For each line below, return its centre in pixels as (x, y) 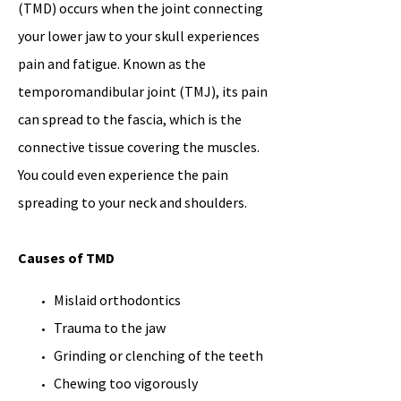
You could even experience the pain (123, 175)
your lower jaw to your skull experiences (139, 36)
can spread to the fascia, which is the (130, 119)
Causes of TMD (66, 258)
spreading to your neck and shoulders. (134, 202)
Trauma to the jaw (110, 328)
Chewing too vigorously (126, 383)
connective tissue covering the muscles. (139, 147)
